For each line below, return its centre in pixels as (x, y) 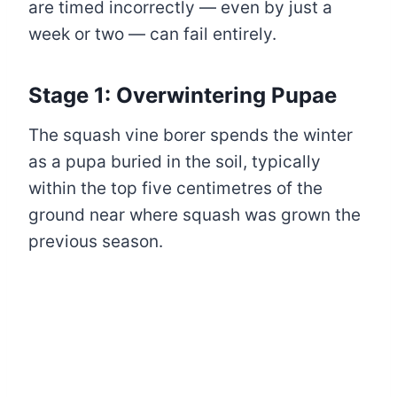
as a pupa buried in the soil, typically (175, 161)
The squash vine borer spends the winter (191, 135)
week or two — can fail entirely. (152, 34)
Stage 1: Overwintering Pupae (183, 95)
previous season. (98, 241)
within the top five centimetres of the (175, 188)
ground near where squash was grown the (195, 214)
